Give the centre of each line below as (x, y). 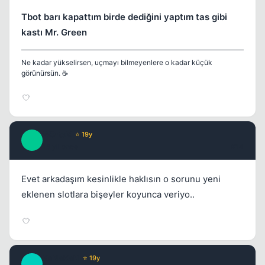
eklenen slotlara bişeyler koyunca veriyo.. (108, 195)
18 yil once (60, 147)
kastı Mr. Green (54, 33)
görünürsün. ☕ (45, 73)
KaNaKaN (61, 258)
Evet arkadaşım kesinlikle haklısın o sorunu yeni (121, 179)
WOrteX (57, 135)
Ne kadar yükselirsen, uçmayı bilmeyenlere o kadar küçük (117, 63)
